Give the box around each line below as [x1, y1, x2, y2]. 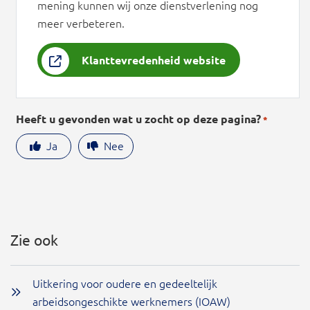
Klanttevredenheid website [82, 52, 226, 67]
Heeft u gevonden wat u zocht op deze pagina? [16, 111, 261, 127]
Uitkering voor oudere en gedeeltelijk [33, 275, 217, 291]
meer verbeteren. [37, 15, 125, 30]
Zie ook [10, 230, 58, 248]
